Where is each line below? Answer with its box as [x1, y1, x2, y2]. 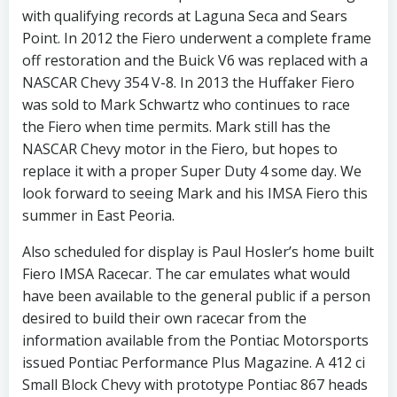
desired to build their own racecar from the [22, 308, 307, 329]
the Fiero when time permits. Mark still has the [22, 117, 331, 137]
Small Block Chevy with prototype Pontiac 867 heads [22, 375, 368, 395]
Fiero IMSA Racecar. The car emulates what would [22, 264, 350, 284]
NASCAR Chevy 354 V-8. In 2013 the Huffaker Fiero [22, 73, 354, 93]
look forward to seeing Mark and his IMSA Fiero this [22, 183, 368, 204]
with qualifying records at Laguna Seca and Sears [22, 6, 347, 27]
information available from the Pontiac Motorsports [22, 331, 369, 351]
